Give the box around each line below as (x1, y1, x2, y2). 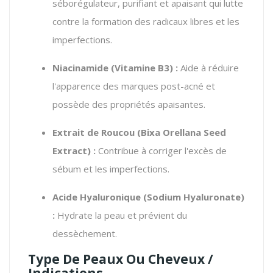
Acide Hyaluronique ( (52, 190, 147, 203)
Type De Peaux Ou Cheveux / (28, 250, 213, 268)
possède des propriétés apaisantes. (52, 97, 205, 110)
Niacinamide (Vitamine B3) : (52, 61, 178, 74)
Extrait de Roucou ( (52, 126, 141, 138)
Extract (52, 144, 87, 157)
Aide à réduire (178, 61, 239, 74)
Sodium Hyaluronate (147, 190, 241, 203)
